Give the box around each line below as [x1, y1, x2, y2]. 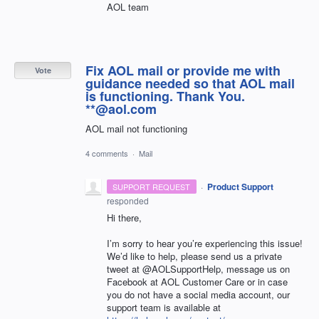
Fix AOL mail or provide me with [85, 61, 281, 80]
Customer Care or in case [179, 275, 288, 289]
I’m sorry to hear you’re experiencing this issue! [107, 236, 303, 251]
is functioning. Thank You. [85, 87, 245, 105]
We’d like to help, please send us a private [107, 249, 282, 263]
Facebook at [107, 275, 161, 289]
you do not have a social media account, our [107, 288, 290, 302]
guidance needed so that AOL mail [85, 74, 295, 93]
